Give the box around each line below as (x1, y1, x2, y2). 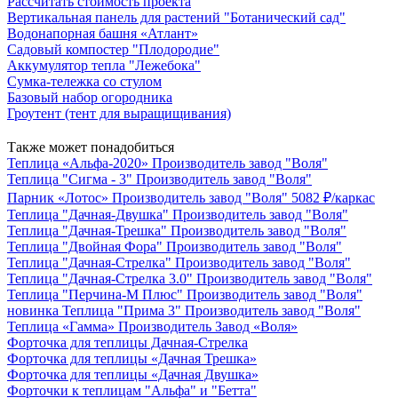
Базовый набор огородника (7, 89, 172, 105)
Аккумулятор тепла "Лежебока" (7, 57, 201, 73)
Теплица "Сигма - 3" (7, 171, 132, 187)
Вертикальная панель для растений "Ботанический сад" (7, 9, 346, 25)
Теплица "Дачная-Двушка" (7, 206, 169, 222)
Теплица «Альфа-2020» (7, 155, 148, 171)
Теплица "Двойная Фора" (7, 238, 163, 254)
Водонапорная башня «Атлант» (7, 25, 198, 41)
